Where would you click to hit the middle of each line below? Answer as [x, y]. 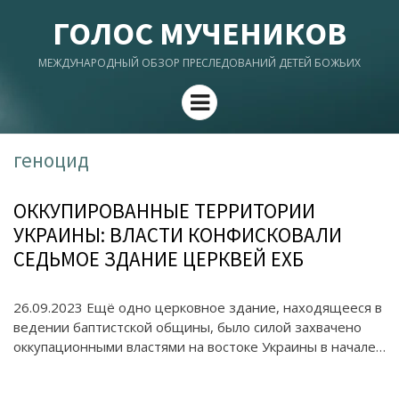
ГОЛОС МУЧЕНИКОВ [199, 33]
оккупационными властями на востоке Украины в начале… [199, 346]
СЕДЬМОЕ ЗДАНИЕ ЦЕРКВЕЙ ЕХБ [159, 259]
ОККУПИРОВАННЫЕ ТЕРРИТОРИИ [164, 211]
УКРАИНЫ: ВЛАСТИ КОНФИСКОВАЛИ [178, 235]
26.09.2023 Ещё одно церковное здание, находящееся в [198, 307]
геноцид [51, 160]
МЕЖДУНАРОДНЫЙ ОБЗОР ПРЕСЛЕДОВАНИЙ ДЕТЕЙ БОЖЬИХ [199, 63]
